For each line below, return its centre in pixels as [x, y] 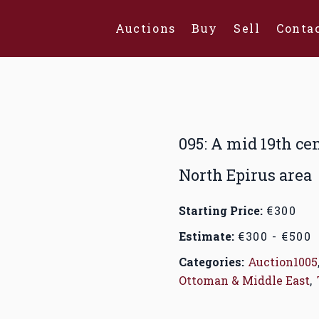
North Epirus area [245, 175]
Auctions [146, 28]
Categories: [211, 262]
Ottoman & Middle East [244, 280]
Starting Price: [220, 210]
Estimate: [206, 236]
